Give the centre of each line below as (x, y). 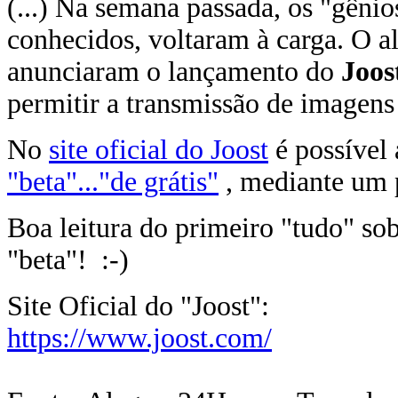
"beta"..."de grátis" (113, 182)
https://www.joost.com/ (139, 338)
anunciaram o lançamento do (174, 72)
